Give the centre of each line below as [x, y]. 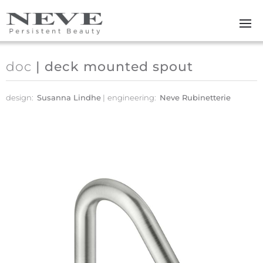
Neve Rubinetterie [195, 97]
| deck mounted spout [112, 67]
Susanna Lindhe [69, 97]
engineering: [133, 97]
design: [21, 97]
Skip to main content [69, 27]
